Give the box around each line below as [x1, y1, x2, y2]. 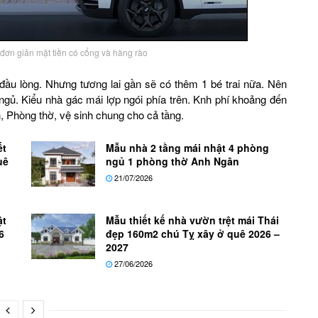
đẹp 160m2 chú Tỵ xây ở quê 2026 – [106, 226, 280, 241]
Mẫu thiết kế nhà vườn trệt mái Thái [106, 212, 279, 227]
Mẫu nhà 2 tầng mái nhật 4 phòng [106, 140, 269, 155]
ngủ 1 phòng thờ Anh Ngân [106, 153, 239, 168]
